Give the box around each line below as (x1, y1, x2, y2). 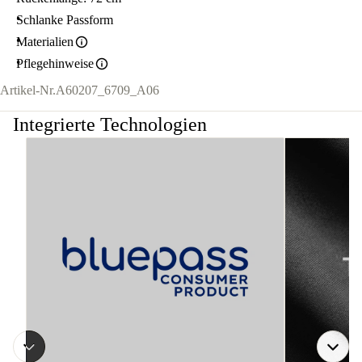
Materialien (16, 35, 74, 48)
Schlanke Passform (16, 13, 113, 27)
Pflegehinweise (16, 57, 94, 70)
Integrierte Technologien (13, 114, 207, 136)
